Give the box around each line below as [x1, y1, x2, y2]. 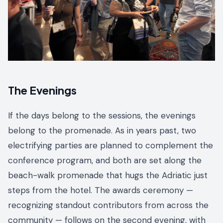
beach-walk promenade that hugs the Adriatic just [8, 170, 208, 181]
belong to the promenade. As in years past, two [8, 125, 196, 136]
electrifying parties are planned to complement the [8, 140, 213, 151]
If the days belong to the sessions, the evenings [8, 110, 196, 121]
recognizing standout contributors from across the [8, 200, 209, 211]
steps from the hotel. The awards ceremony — [8, 185, 193, 196]
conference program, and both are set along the [8, 155, 202, 166]
